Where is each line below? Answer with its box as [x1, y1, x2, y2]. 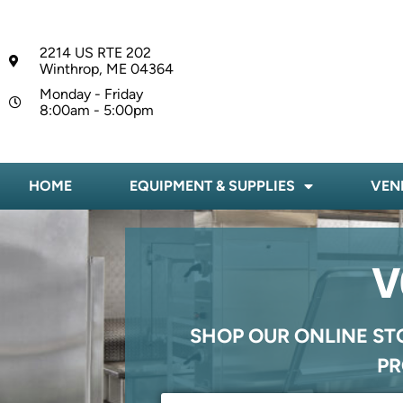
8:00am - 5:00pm [39, 101, 154, 119]
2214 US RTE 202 [39, 43, 151, 61]
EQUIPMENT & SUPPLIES [130, 177, 295, 195]
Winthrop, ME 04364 [39, 59, 174, 77]
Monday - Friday [39, 85, 143, 103]
